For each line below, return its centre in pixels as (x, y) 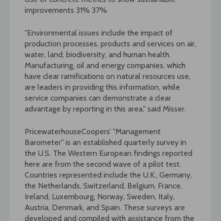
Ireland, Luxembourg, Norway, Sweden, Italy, (100, 196)
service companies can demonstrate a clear (98, 98)
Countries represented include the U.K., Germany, (108, 175)
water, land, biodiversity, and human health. (98, 54)
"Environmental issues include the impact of (99, 33)
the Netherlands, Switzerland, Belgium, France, (103, 185)
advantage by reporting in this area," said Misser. (105, 109)
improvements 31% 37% (66, 10)
